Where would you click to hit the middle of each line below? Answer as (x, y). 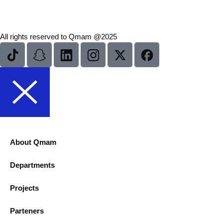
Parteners (27, 211)
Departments (32, 165)
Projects (24, 188)
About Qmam (33, 142)
